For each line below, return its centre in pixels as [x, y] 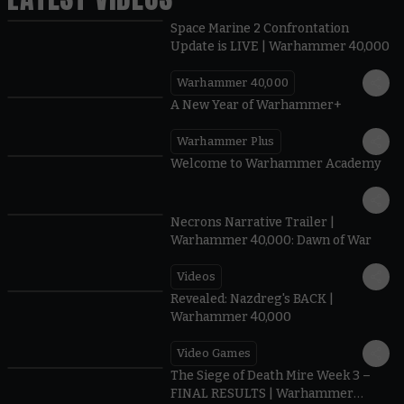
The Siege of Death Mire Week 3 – [270, 375]
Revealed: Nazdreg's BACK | [252, 298]
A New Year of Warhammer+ [256, 105]
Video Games [213, 353]
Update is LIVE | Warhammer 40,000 [280, 46]
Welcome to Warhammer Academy [275, 163]
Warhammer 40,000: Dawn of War [271, 240]
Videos [196, 276]
